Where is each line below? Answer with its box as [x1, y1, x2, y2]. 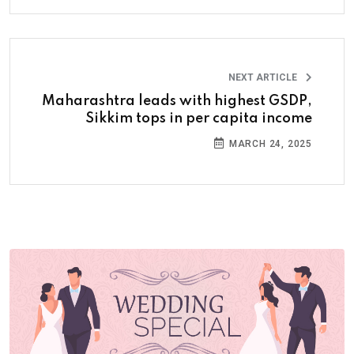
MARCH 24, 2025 [226, 138, 312, 149]
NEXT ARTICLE [228, 72, 299, 83]
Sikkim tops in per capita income [85, 111, 312, 126]
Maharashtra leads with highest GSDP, [42, 94, 312, 108]
